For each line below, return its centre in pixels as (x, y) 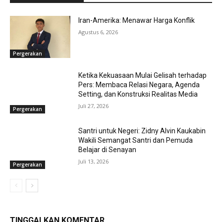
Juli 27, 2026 (94, 106)
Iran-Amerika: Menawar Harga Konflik (137, 20)
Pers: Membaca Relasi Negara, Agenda (139, 85)
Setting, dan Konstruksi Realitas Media (138, 94)
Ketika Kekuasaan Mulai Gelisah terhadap (143, 76)
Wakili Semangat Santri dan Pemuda (136, 140)
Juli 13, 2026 (94, 162)
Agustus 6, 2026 (98, 32)
